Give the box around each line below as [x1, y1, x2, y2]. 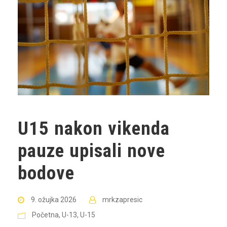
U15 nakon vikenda [18, 117, 170, 139]
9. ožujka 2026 [31, 195, 77, 204]
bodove [18, 162, 74, 184]
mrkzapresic [102, 195, 142, 204]
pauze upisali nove [18, 139, 165, 162]
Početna [32, 210, 59, 219]
